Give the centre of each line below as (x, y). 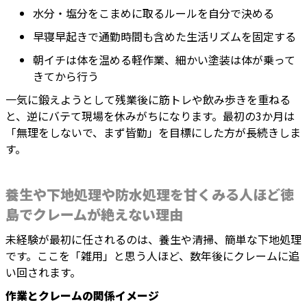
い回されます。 (43, 272)
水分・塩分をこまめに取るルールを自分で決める (153, 13)
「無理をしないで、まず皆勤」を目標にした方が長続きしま (153, 133)
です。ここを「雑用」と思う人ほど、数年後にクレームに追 (152, 256)
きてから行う (66, 76)
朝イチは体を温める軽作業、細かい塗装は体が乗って (164, 60)
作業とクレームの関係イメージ (82, 296)
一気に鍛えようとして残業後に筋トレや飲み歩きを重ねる (148, 100)
